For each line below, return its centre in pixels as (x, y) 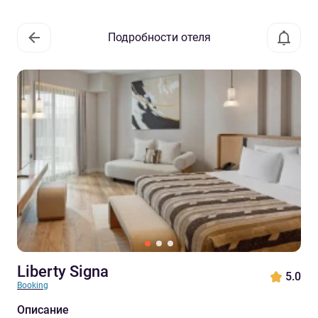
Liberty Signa (63, 272)
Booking (33, 285)
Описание (43, 310)
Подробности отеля (159, 37)
